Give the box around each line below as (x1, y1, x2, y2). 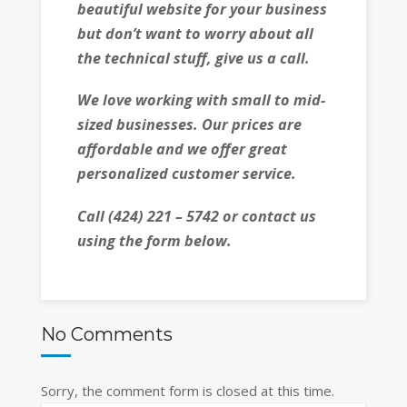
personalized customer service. (76, 164, 296, 184)
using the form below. (76, 230, 235, 251)
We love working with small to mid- (76, 90, 325, 111)
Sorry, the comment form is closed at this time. (40, 382, 334, 401)
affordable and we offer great (76, 139, 287, 160)
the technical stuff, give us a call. (76, 47, 310, 68)
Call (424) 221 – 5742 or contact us (76, 205, 316, 226)
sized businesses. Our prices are (76, 114, 302, 135)
